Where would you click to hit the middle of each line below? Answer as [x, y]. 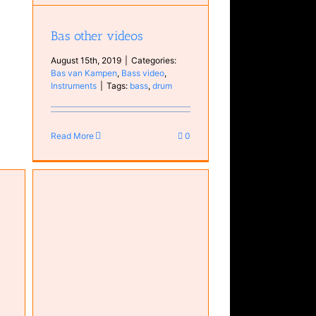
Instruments [74, 85]
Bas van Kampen [84, 73]
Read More [73, 135]
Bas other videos [97, 36]
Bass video [143, 73]
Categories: [154, 60]
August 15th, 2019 [86, 60]
